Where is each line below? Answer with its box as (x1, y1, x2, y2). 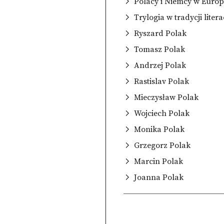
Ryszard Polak (134, 28, 187, 38)
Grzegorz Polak (134, 140, 191, 150)
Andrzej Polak (134, 60, 186, 70)
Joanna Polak (134, 172, 184, 182)
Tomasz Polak (134, 44, 185, 54)
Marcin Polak (134, 156, 183, 166)
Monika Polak (134, 124, 185, 134)
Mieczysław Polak (134, 92, 199, 102)
